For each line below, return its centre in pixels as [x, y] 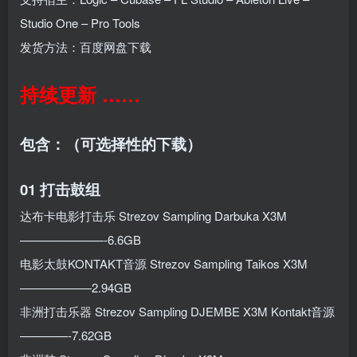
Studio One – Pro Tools [80, 22]
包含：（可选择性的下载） [111, 143]
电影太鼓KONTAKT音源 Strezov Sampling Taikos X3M [164, 263]
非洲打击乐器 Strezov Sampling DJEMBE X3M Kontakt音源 [177, 311]
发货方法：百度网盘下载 [86, 46]
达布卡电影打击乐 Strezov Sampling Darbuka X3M [153, 215]
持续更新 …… [80, 94]
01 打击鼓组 [60, 189]
